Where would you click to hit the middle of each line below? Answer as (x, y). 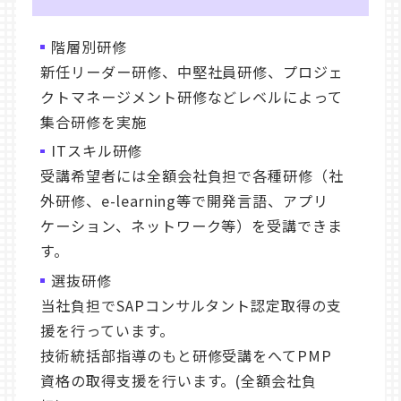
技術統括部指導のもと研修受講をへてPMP (186, 355)
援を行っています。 (107, 330)
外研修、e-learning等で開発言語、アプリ (184, 201)
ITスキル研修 (97, 151)
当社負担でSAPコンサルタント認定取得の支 (191, 305)
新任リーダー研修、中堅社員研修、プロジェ (192, 71)
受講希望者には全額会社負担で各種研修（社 (192, 176)
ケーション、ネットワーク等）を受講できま (192, 226)
